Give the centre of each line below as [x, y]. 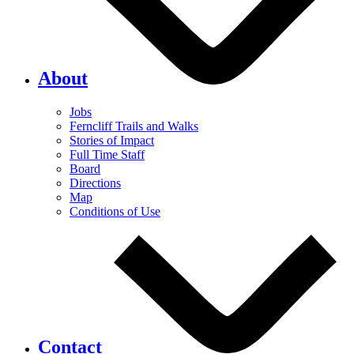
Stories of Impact [112, 140]
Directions [95, 183]
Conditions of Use [115, 211]
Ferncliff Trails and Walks [134, 126]
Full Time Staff [107, 154]
